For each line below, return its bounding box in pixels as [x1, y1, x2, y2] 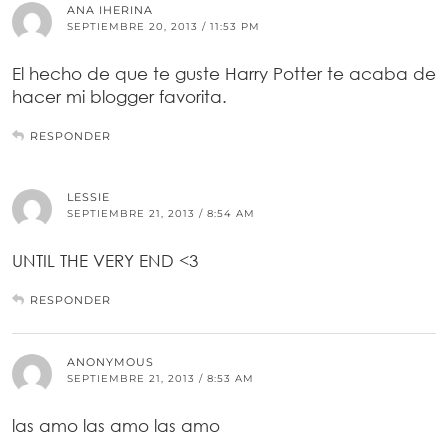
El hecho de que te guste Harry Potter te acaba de [12, 62, 436, 84]
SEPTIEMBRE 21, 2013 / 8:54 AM [67, 206, 255, 220]
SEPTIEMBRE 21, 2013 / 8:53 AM [67, 371, 254, 385]
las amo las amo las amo [12, 414, 220, 436]
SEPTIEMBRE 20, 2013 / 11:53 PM [67, 19, 260, 33]
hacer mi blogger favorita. [12, 85, 227, 107]
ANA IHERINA [67, 2, 153, 17]
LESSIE [67, 189, 110, 204]
